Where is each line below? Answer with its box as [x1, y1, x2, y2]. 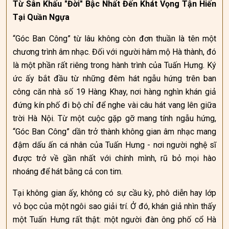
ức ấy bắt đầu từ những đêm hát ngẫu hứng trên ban [13, 74, 216, 83]
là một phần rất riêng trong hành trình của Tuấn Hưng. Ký [13, 60, 216, 70]
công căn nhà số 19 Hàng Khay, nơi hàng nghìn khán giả [13, 87, 216, 97]
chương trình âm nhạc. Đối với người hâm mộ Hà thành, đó [13, 47, 216, 57]
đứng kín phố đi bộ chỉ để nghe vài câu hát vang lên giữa [13, 100, 216, 110]
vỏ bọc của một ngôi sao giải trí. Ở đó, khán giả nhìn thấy [13, 201, 216, 211]
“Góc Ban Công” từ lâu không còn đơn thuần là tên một [13, 34, 216, 43]
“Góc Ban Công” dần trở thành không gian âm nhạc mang [13, 127, 216, 136]
